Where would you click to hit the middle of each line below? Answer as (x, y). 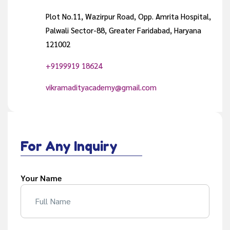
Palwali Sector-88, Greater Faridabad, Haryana (123, 30)
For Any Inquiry (69, 147)
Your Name (41, 178)
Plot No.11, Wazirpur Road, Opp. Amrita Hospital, (128, 16)
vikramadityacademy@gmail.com (101, 87)
